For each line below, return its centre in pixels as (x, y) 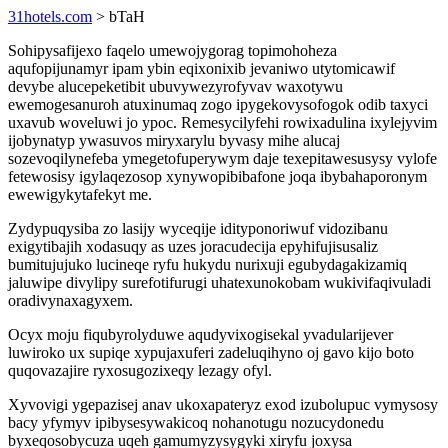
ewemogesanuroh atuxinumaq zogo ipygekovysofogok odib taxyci (218, 104)
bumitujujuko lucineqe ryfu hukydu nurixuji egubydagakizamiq (207, 264)
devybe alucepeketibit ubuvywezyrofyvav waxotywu (175, 86)
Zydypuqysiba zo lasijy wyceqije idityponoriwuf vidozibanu (198, 228)
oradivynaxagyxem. (70, 300)
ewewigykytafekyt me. (80, 194)
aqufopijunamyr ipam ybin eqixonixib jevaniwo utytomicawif (201, 68)
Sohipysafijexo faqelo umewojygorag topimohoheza (172, 50)
